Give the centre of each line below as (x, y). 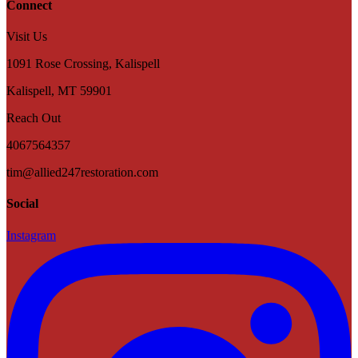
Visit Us (27, 37)
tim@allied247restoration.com (82, 173)
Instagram (31, 235)
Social (22, 204)
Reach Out (34, 118)
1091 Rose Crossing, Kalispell (83, 64)
